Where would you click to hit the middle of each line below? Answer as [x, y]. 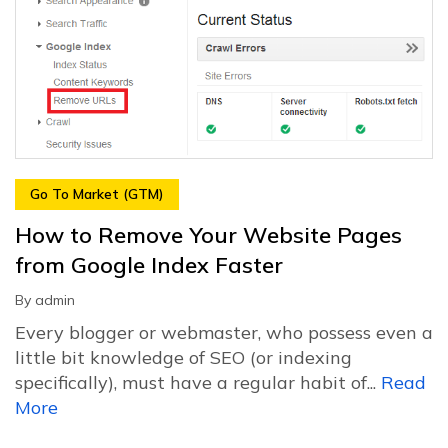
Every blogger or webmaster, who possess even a [224, 332]
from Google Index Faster [149, 264]
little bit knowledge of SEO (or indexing [183, 357]
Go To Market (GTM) [97, 193]
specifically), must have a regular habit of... [198, 382]
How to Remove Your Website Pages [208, 234]
